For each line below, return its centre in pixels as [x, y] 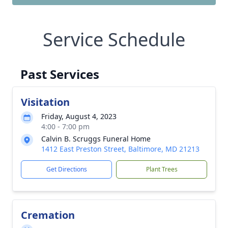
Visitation [45, 102]
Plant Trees [162, 169]
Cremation [48, 215]
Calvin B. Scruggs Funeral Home [96, 139]
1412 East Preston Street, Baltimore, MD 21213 [120, 149]
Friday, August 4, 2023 [79, 116]
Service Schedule [114, 39]
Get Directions [66, 169]
